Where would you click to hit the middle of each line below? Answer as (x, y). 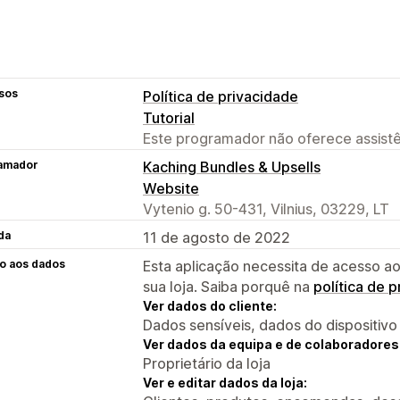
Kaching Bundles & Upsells (232, 167)
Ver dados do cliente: (210, 305)
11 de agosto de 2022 (217, 237)
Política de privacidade (221, 96)
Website (171, 188)
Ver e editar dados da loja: (225, 382)
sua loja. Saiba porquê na (228, 286)
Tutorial (169, 117)
